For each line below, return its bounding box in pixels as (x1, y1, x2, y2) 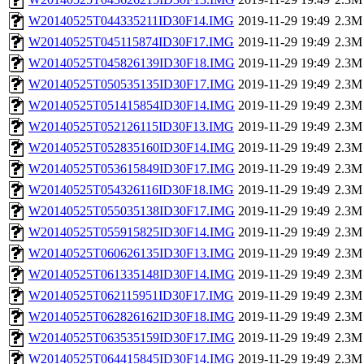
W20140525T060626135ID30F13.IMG (28, 246, 235, 261)
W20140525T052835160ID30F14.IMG (28, 141, 235, 155)
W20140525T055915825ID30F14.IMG (28, 225, 235, 240)
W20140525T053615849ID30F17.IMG (28, 162, 235, 176)
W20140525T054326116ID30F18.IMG (28, 183, 234, 197)
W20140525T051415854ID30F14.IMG (28, 98, 235, 113)
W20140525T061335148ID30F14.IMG (28, 267, 235, 282)
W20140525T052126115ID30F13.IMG (28, 119, 234, 134)
